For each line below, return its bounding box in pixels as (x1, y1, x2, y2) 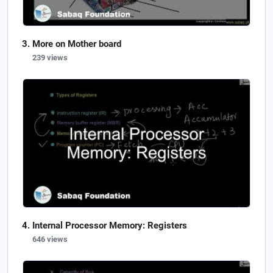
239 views (32, 53, 68, 63)
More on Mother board (32, 38, 121, 50)
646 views (32, 234, 68, 244)
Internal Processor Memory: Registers (32, 219, 187, 231)
